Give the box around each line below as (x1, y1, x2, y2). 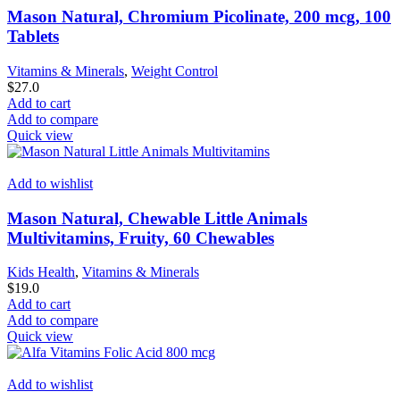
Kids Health (7, 264, 75, 280)
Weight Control (131, 62, 218, 79)
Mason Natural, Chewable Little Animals (7, 208, 307, 228)
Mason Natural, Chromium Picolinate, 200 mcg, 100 (7, 7, 391, 27)
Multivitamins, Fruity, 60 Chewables (7, 228, 274, 247)
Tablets (7, 27, 59, 46)
